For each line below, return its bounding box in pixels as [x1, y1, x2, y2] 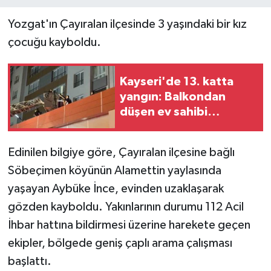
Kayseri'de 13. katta [120, 76, 233, 88]
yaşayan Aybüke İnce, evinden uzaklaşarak [7, 182, 224, 195]
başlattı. [7, 255, 51, 267]
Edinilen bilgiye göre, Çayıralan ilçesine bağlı [7, 146, 235, 158]
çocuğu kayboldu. [7, 36, 101, 48]
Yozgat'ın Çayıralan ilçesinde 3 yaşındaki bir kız [7, 18, 247, 30]
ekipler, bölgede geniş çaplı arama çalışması [7, 237, 232, 249]
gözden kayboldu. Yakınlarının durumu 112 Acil [7, 200, 244, 213]
